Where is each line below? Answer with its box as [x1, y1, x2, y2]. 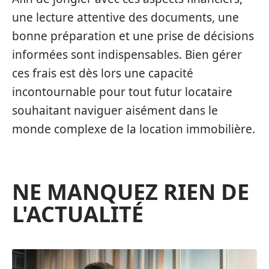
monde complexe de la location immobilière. [12, 121, 255, 137]
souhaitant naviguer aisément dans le [12, 102, 218, 118]
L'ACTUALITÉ [12, 199, 144, 229]
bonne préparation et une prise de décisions [12, 28, 254, 44]
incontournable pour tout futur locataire [12, 83, 232, 100]
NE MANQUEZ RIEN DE [12, 177, 249, 207]
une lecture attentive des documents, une [12, 9, 239, 25]
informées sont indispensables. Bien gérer [12, 46, 242, 62]
